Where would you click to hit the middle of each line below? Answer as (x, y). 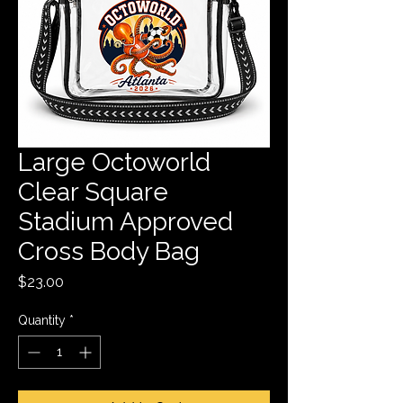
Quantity (42, 320)
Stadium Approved (125, 221)
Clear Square (93, 192)
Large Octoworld (114, 162)
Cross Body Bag (109, 251)
